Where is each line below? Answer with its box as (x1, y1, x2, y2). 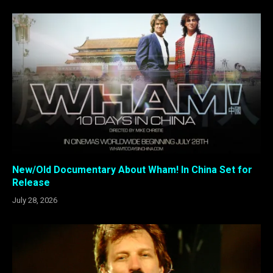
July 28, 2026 (12, 195, 57, 205)
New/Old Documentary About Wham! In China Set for (12, 163, 252, 175)
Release (12, 176, 50, 188)
